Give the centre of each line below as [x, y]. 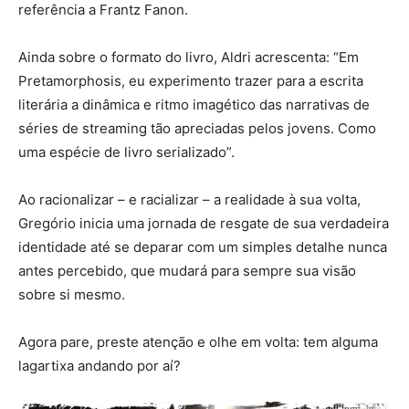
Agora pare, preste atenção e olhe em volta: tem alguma [198, 341]
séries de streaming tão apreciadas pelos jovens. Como [197, 128]
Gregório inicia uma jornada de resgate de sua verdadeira [204, 223]
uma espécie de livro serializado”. [126, 152]
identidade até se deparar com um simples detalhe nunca [203, 246]
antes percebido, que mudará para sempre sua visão [187, 270]
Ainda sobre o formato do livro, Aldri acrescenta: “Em [189, 57]
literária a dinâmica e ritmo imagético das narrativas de [194, 104]
